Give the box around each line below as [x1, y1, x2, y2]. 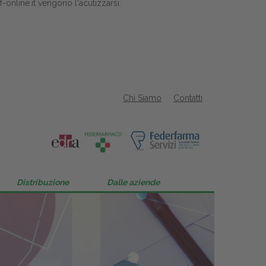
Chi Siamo [123, 93, 161, 103]
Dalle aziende [107, 178, 160, 188]
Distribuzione [17, 178, 69, 188]
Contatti [173, 93, 202, 103]
